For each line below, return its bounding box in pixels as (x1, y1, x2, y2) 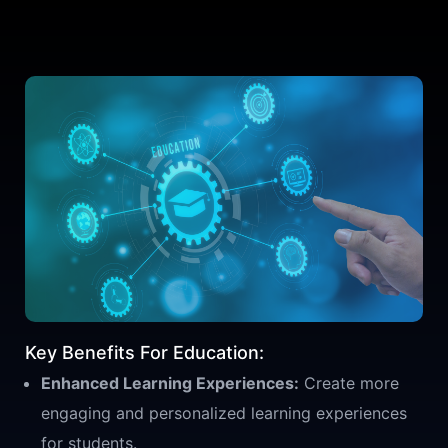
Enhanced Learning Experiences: (41, 372, 299, 393)
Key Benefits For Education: (25, 341, 264, 363)
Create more (299, 372, 399, 393)
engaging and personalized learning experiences (41, 402, 407, 423)
